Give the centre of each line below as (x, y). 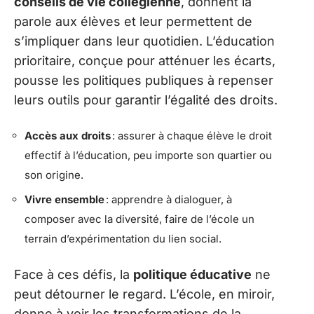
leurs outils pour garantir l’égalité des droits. (146, 100)
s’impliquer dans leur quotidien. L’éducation (144, 41)
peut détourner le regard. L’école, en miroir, (144, 294)
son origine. (54, 175)
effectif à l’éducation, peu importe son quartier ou (148, 155)
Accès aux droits (68, 135)
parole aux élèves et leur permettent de (133, 22)
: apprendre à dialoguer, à (168, 200)
